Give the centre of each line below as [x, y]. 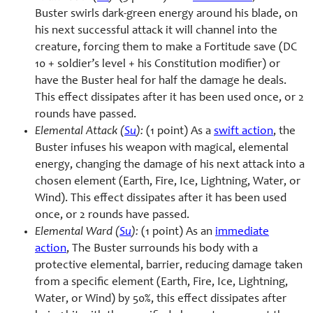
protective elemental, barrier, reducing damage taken [169, 266]
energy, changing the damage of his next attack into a [170, 166]
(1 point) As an [177, 233]
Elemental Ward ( [77, 233]
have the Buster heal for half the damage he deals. [161, 82]
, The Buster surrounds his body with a [162, 249]
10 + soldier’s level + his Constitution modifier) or [158, 65]
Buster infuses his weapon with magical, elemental [162, 149]
